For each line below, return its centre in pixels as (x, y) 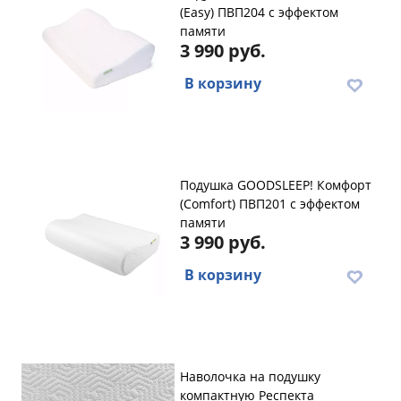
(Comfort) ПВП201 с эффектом (270, 204)
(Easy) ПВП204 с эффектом (259, 12)
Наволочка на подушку (250, 376)
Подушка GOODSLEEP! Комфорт (276, 185)
